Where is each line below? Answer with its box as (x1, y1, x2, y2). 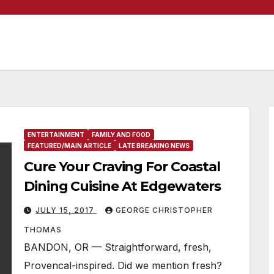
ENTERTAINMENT (28, 131, 84, 138)
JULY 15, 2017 (35, 206, 97, 215)
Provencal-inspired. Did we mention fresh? (24, 259, 222, 272)
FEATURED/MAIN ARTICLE (28, 142, 111, 149)
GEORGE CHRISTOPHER (116, 206, 213, 215)
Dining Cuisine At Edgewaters (24, 178, 221, 194)
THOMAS (24, 225, 62, 234)
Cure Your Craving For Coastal (24, 158, 221, 175)
